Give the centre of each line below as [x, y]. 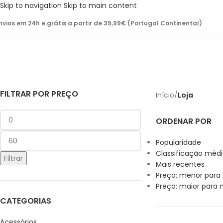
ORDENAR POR [183, 121]
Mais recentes [180, 164]
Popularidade [178, 142]
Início [165, 95]
